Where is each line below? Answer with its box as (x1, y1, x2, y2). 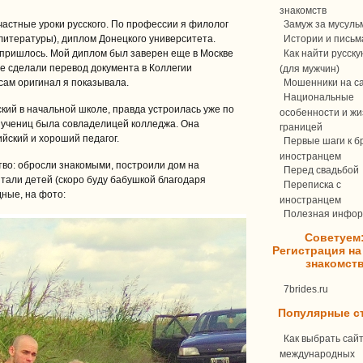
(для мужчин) (280, 63, 340, 73)
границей (280, 122, 322, 131)
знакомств (280, 5, 327, 15)
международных (280, 348, 355, 358)
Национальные (284, 92, 354, 103)
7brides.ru (284, 284, 328, 295)
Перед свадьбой (284, 164, 359, 176)
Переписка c (284, 179, 341, 190)
